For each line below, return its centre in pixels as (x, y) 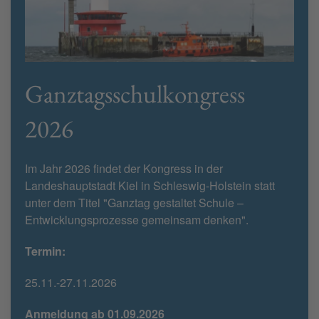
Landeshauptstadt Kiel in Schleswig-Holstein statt (150, 185)
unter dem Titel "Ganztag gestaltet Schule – (134, 202)
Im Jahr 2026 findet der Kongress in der (124, 168)
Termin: (45, 251)
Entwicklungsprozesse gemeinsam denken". (137, 219)
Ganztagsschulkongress (135, 93)
